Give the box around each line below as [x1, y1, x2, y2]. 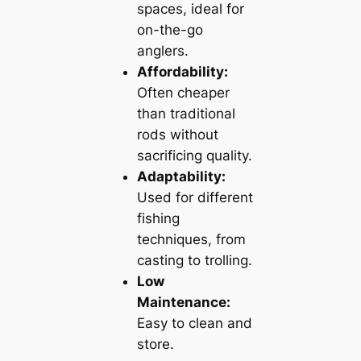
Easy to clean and [136, 315, 252, 332]
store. [136, 336, 174, 353]
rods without [136, 127, 218, 143]
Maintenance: [136, 294, 230, 311]
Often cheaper [136, 85, 230, 102]
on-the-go [136, 22, 203, 39]
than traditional [136, 106, 235, 122]
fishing [136, 210, 180, 227]
